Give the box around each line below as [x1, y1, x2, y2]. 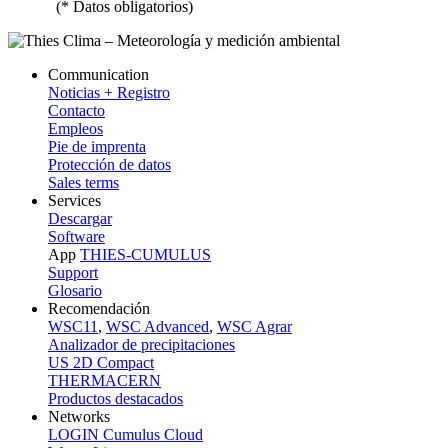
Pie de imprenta [48, 138, 146, 156]
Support [48, 264, 98, 282]
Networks [48, 408, 110, 426]
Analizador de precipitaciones [48, 336, 235, 354]
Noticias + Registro [48, 84, 170, 102]
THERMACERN [48, 372, 161, 390]
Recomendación [48, 300, 150, 318]
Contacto [48, 102, 105, 120]
